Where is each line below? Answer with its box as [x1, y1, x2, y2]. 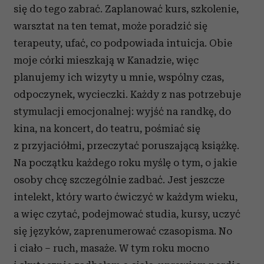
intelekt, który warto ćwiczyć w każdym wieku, [14, 191, 237, 203]
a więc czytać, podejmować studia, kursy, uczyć [14, 208, 240, 220]
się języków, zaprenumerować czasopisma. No [14, 225, 232, 237]
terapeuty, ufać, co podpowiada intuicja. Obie [14, 37, 232, 49]
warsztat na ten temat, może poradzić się [14, 20, 207, 32]
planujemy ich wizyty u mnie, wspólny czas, [14, 71, 224, 83]
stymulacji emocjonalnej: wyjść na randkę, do [14, 105, 231, 117]
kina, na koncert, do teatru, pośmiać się [14, 123, 200, 134]
